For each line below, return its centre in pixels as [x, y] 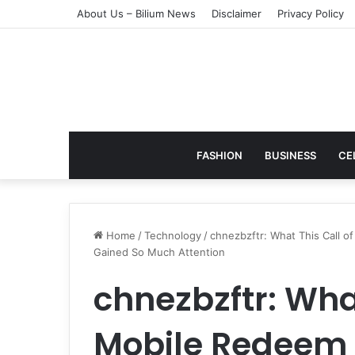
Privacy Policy [311, 13]
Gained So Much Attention [159, 252]
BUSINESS [290, 155]
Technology [173, 235]
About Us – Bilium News [136, 13]
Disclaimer [237, 13]
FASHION [219, 155]
